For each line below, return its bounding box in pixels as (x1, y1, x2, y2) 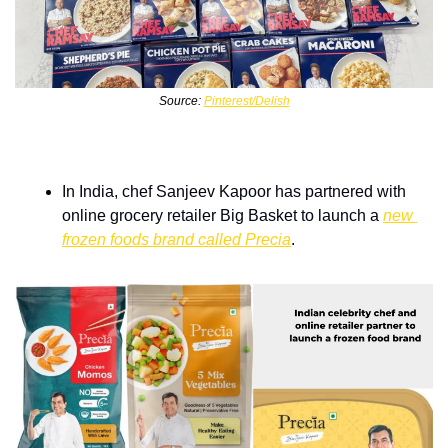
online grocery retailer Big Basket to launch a (62, 206, 383, 224)
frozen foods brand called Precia (62, 230, 291, 248)
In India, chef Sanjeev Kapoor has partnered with (62, 182, 406, 200)
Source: (158, 93, 204, 108)
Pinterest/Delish (203, 93, 290, 108)
